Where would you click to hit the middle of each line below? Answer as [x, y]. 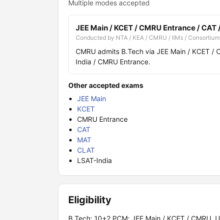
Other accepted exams [106, 85]
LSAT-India [95, 160]
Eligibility [90, 200]
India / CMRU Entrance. [113, 62]
